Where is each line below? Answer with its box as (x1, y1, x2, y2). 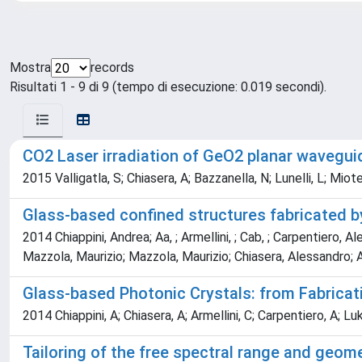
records (90, 60, 134, 75)
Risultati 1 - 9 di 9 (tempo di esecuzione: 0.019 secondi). (10, 79, 326, 95)
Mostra (10, 60, 51, 75)
